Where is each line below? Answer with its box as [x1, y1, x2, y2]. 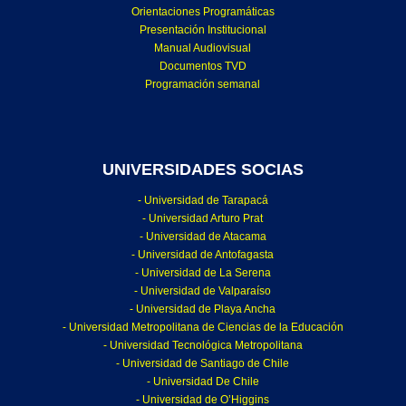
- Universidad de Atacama [139, 230, 266, 244]
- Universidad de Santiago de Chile [116, 357, 290, 371]
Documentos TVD [159, 60, 246, 73]
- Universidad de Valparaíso [134, 285, 272, 298]
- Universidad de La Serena [134, 266, 271, 280]
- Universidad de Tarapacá [137, 194, 268, 208]
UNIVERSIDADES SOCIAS [101, 160, 304, 179]
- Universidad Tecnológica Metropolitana [102, 339, 303, 353]
